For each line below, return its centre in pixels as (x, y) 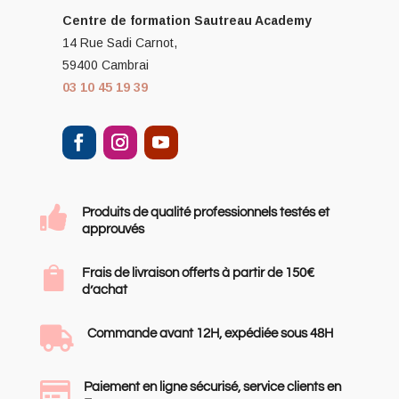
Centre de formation (128, 20)
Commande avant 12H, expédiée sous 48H (210, 333)
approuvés (113, 229)
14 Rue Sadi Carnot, (119, 42)
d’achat (104, 289)
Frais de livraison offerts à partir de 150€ (198, 273)
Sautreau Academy (252, 20)
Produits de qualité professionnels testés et (205, 212)
